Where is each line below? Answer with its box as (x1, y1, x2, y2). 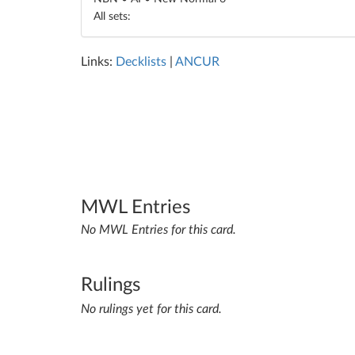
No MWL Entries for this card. (81, 223, 236, 237)
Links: (81, 55, 116, 68)
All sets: (94, 11, 131, 22)
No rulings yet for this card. (81, 303, 222, 316)
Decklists (116, 55, 166, 68)
